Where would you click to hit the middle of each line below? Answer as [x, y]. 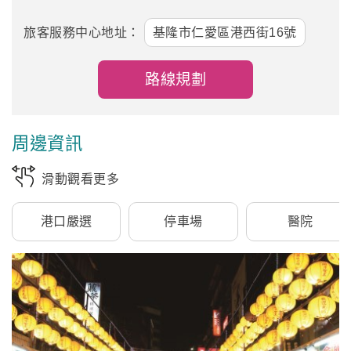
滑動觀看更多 [80, 179]
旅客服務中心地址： [82, 32]
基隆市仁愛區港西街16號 [224, 32]
